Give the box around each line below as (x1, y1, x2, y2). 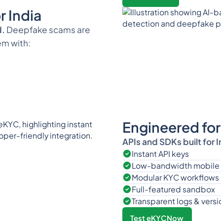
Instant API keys (132, 149, 189, 159)
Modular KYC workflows (132, 173, 220, 183)
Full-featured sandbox (132, 184, 216, 195)
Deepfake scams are (4, 24, 90, 35)
